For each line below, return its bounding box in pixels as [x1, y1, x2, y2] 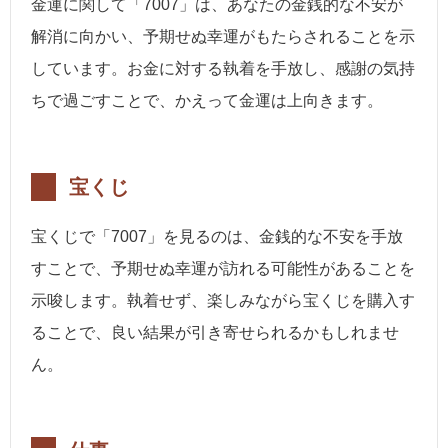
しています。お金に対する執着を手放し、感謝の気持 [31, 60, 415, 78]
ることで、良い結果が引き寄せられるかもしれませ [31, 324, 399, 342]
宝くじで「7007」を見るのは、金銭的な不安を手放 [31, 228, 403, 246]
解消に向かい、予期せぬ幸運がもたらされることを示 [31, 28, 415, 46]
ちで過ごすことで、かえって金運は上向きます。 [31, 92, 383, 110]
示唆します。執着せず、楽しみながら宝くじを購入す [31, 292, 415, 310]
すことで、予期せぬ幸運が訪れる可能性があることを [31, 260, 415, 278]
